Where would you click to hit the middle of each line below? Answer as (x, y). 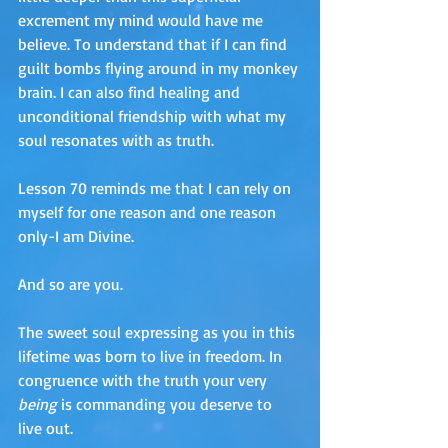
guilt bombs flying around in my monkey (160, 68)
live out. (47, 428)
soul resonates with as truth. (118, 140)
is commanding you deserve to (166, 404)
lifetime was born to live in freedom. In (152, 356)
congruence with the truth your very (144, 380)
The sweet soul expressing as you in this (158, 332)
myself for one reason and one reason (149, 212)
